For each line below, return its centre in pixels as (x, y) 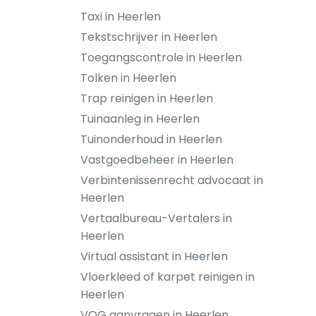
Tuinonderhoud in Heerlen (151, 139)
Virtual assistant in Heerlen (154, 256)
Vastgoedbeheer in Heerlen (157, 160)
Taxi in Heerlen (121, 17)
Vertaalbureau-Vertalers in (156, 218)
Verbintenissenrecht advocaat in (172, 180)
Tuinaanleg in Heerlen (140, 119)
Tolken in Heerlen (128, 78)
